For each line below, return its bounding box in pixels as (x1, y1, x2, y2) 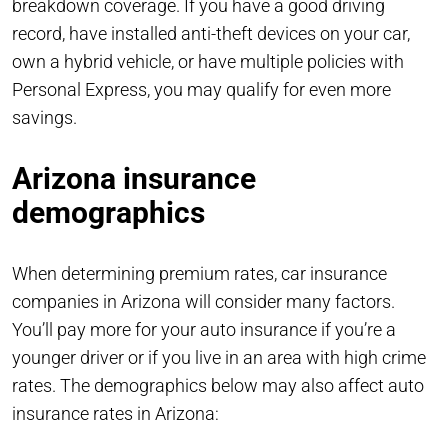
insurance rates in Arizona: (12, 402, 223, 424)
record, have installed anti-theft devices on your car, (12, 22, 410, 44)
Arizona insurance (12, 160, 256, 196)
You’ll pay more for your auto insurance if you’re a (12, 318, 396, 340)
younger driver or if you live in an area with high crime (12, 346, 426, 368)
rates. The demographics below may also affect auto (12, 374, 424, 396)
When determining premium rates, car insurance (12, 262, 387, 284)
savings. (12, 106, 77, 128)
